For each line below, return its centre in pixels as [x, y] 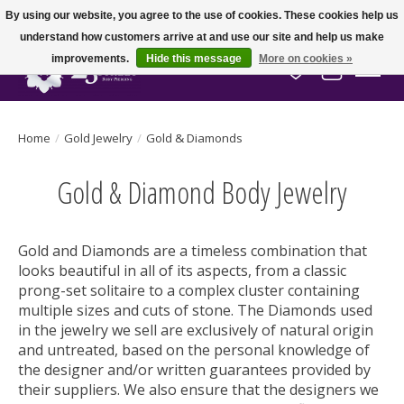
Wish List [326, 79]
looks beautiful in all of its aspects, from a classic [182, 270]
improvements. [92, 59]
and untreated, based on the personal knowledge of [194, 349]
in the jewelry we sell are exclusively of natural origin [196, 330]
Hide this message [194, 59]
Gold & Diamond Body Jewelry [202, 192]
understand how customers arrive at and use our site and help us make [202, 37]
